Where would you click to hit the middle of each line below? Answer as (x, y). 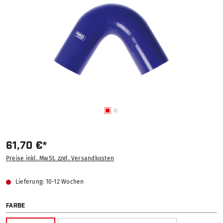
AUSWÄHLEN (45, 205)
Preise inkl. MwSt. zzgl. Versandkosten (60, 159)
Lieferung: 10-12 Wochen (50, 182)
